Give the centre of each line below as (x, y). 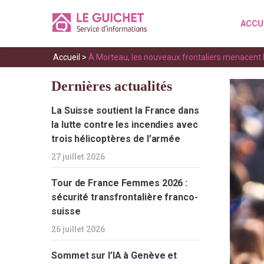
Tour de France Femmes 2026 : (120, 183)
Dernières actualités (112, 86)
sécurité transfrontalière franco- (125, 197)
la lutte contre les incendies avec (125, 125)
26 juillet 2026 (78, 229)
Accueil (67, 57)
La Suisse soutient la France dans (125, 110)
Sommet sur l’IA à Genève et (114, 255)
